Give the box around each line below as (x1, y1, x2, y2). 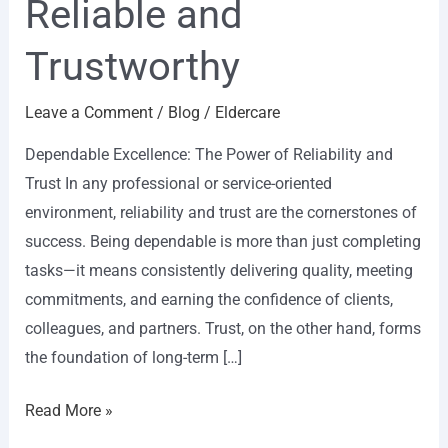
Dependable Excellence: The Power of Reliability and (24, 145, 393, 165)
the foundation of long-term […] (24, 348, 242, 368)
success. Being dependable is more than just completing (24, 232, 421, 252)
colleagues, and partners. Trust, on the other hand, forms (24, 319, 421, 339)
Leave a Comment (24, 103, 153, 123)
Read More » (24, 401, 113, 421)
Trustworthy (24, 43, 240, 91)
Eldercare (214, 103, 280, 123)
